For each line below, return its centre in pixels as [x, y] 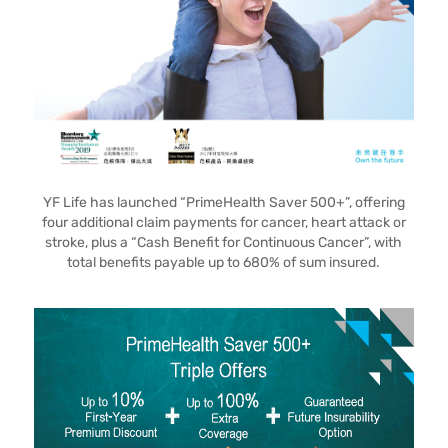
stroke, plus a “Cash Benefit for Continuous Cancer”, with [224, 242]
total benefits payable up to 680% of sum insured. [224, 262]
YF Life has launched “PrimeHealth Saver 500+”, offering [223, 202]
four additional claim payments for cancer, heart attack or [223, 222]
